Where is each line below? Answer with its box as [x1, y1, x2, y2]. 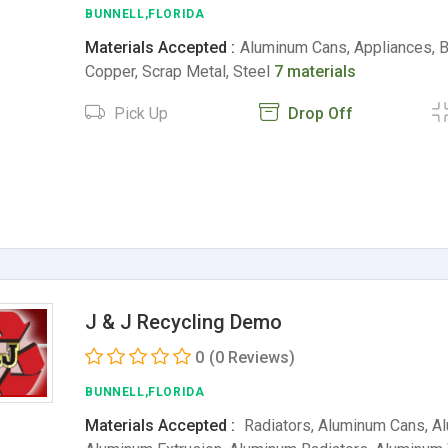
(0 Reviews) [209, 348, 296, 367]
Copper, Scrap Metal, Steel [85, 62, 275, 81]
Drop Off [283, 104, 353, 123]
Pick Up [110, 104, 169, 123]
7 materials [274, 62, 357, 81]
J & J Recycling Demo [85, 310, 283, 334]
